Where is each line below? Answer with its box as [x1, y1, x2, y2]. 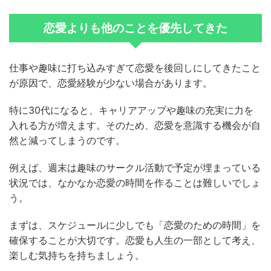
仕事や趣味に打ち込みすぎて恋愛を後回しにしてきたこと [9, 62, 261, 74]
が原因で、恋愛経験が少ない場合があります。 [9, 77, 212, 90]
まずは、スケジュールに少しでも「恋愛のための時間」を [9, 219, 261, 232]
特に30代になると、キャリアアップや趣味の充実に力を [9, 104, 253, 117]
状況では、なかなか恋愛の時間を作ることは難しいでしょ [9, 177, 261, 189]
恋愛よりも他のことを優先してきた [44, 21, 227, 36]
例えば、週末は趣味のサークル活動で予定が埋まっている [9, 162, 261, 174]
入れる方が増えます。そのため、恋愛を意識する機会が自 [9, 119, 261, 132]
